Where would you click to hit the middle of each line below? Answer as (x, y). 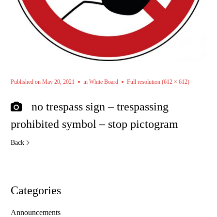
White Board (104, 82)
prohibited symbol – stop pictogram (95, 124)
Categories (36, 191)
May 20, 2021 (59, 82)
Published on (27, 82)
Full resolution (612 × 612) (158, 82)
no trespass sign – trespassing (100, 107)
